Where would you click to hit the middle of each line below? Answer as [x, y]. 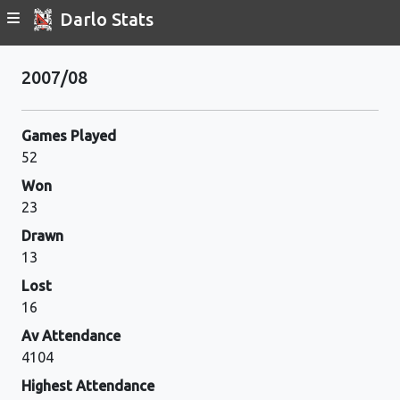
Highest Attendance [88, 385]
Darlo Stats [107, 19]
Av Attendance [71, 335]
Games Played [69, 135]
